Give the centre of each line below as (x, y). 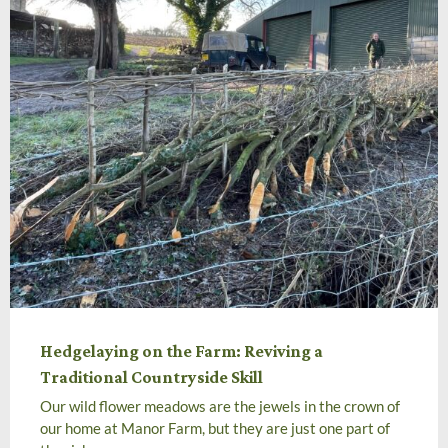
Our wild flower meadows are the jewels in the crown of (220, 405)
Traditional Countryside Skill (151, 376)
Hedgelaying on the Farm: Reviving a (181, 350)
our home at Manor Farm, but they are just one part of (215, 427)
